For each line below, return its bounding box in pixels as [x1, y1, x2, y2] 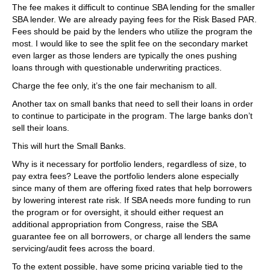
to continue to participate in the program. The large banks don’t [12, 111, 253, 121]
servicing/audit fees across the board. [12, 243, 155, 253]
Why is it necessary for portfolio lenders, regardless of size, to [12, 159, 246, 169]
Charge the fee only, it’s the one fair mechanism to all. [12, 81, 217, 90]
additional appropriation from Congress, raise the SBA [12, 219, 217, 229]
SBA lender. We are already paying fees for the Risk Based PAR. [12, 14, 257, 24]
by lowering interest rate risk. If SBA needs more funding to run [12, 195, 251, 205]
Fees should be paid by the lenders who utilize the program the [12, 27, 253, 36]
